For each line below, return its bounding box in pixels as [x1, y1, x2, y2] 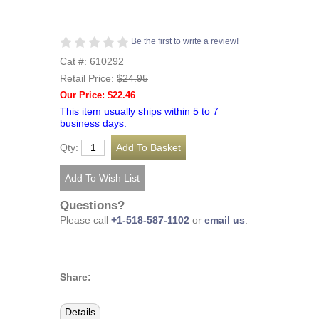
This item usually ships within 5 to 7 [60, 105, 219, 117]
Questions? [60, 198, 125, 212]
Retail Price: [60, 73, 117, 84]
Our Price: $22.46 [60, 90, 135, 100]
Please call [60, 214, 111, 226]
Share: [60, 272, 91, 283]
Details [64, 306, 95, 318]
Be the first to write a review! [131, 36, 239, 46]
